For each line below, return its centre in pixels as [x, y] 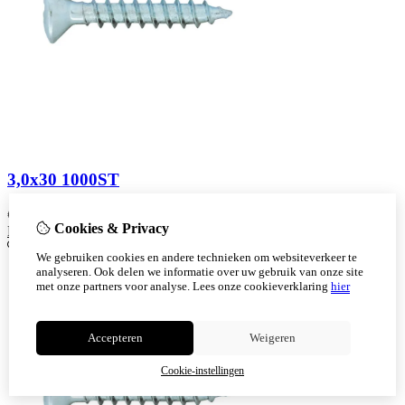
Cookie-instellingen [202, 371]
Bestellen [33, 231]
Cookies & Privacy [110, 228]
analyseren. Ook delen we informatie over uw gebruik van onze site [200, 272]
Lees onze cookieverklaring [260, 286]
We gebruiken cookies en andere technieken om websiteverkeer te [197, 257]
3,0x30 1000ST [63, 179]
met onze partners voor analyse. [113, 286]
